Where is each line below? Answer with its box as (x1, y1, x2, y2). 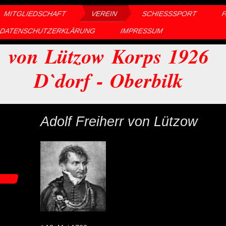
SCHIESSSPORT (141, 10, 193, 18)
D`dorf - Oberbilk (33, 66, 183, 95)
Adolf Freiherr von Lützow (40, 114, 198, 129)
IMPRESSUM (120, 27, 164, 35)
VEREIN (90, 10, 118, 18)
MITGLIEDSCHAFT (3, 10, 67, 18)
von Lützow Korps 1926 (9, 41, 209, 71)
